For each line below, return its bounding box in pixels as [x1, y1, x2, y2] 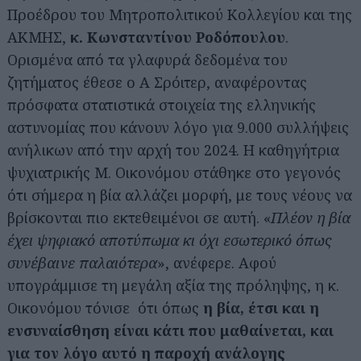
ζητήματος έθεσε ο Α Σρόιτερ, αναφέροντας [7, 73, 307, 92]
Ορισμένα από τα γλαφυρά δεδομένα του [7, 50, 288, 69]
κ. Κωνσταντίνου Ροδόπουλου [70, 27, 285, 47]
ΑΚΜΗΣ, [7, 27, 70, 47]
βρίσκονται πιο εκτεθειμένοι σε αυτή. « [7, 208, 271, 227]
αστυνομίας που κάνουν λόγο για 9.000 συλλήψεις [7, 118, 349, 137]
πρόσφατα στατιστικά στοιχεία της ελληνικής [7, 95, 316, 114]
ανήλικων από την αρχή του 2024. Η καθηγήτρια [7, 140, 339, 160]
